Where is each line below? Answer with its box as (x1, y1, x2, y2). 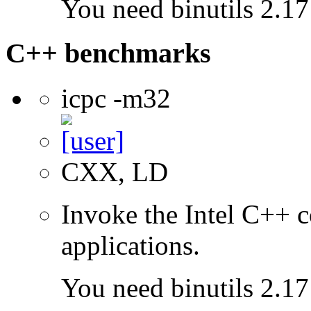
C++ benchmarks (6, 37, 211, 69)
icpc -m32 (61, 83, 171, 114)
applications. (61, 230, 200, 261)
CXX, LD (61, 157, 168, 187)
